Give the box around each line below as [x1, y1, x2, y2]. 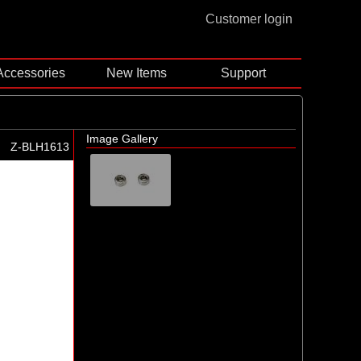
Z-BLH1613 [10, 140, 69, 154]
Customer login [205, 12, 293, 26]
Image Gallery [86, 132, 158, 146]
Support [220, 66, 266, 81]
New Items [106, 66, 168, 81]
